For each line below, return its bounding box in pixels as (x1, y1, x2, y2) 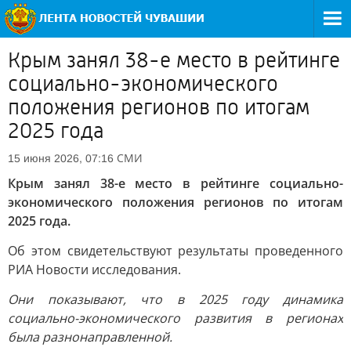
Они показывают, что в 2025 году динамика (8, 291, 343, 308)
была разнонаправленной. (8, 328, 172, 346)
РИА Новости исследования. (8, 261, 181, 278)
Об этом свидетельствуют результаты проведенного (8, 242, 343, 259)
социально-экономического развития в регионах (8, 309, 343, 327)
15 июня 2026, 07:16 (8, 152, 114, 165)
